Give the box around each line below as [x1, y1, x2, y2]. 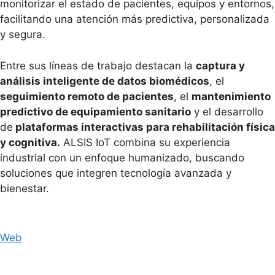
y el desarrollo [191, 105, 263, 118]
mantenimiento [192, 90, 271, 103]
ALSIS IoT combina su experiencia [60, 136, 230, 149]
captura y [196, 59, 245, 72]
